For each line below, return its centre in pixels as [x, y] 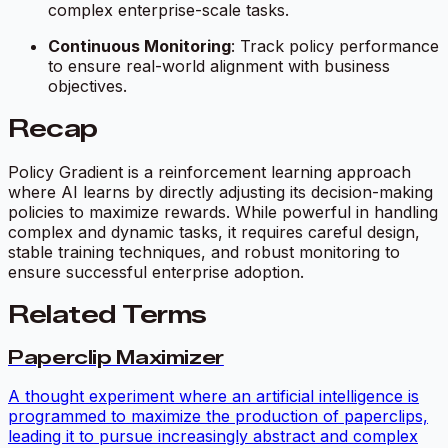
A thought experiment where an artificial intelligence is [213, 396]
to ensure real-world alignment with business [219, 65]
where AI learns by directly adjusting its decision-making [220, 191]
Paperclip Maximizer [116, 357]
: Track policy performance [335, 45]
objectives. [87, 85]
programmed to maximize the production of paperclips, [218, 416]
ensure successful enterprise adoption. [156, 271]
